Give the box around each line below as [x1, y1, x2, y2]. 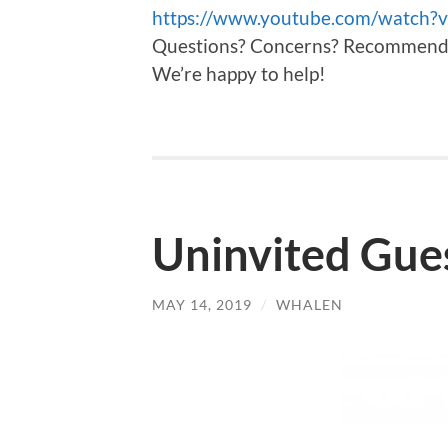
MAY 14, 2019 [152, 296, 252, 314]
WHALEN [276, 296, 343, 314]
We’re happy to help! [152, 62, 326, 86]
